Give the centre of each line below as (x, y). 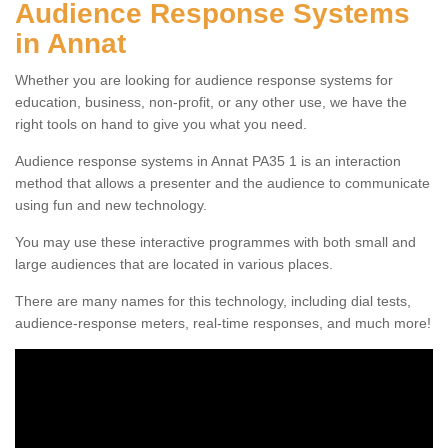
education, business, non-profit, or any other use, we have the (211, 101)
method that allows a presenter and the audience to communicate (222, 182)
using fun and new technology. (111, 204)
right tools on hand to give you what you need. (161, 123)
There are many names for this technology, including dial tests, (213, 300)
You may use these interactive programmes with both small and (215, 241)
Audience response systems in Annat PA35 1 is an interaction (208, 160)
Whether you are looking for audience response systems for (204, 79)
